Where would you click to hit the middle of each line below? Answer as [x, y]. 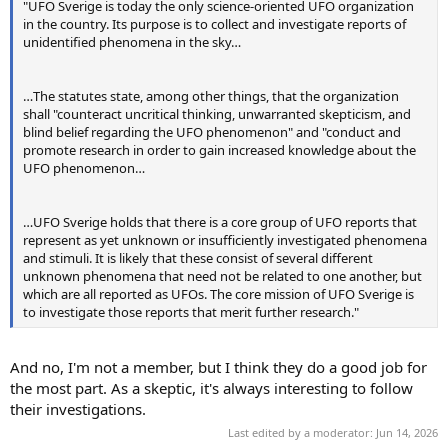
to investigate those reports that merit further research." [191, 312]
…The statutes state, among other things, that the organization [211, 96]
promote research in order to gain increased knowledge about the [219, 150]
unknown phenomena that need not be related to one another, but [222, 276]
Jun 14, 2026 [407, 433]
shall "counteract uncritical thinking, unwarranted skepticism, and [217, 114]
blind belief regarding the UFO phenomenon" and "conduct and [212, 132]
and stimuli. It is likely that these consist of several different [198, 258]
